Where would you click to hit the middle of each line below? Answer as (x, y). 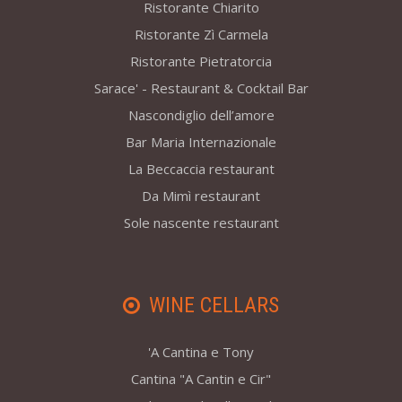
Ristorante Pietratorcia (201, 61)
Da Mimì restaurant (201, 196)
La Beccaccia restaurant (201, 169)
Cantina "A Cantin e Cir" (201, 379)
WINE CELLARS (214, 306)
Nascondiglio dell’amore (201, 115)
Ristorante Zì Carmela (201, 35)
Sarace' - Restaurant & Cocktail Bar (201, 88)
